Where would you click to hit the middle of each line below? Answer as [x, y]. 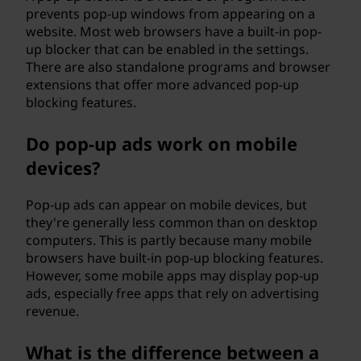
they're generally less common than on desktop [172, 222]
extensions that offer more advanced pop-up [162, 85]
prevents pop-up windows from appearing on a [170, 14]
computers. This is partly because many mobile [169, 240]
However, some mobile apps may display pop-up [172, 276]
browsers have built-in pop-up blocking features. [174, 258]
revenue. [52, 311]
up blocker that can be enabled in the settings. [167, 49]
